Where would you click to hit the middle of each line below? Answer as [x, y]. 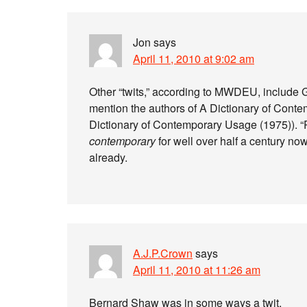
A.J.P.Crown [163, 253]
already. [108, 157]
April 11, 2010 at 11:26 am [197, 270]
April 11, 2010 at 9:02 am [194, 59]
